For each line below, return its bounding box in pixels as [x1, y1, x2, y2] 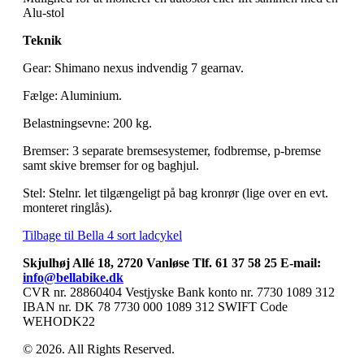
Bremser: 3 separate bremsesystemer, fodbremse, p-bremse [23, 143, 321, 158]
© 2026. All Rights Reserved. [23, 341, 175, 356]
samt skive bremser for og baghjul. [23, 158, 199, 172]
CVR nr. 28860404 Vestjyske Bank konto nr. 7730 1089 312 [23, 284, 335, 299]
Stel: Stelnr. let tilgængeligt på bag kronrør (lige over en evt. [23, 185, 328, 200]
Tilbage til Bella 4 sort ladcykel [23, 227, 182, 242]
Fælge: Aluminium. [23, 88, 122, 102]
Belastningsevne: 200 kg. [23, 115, 152, 130]
